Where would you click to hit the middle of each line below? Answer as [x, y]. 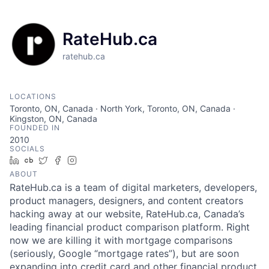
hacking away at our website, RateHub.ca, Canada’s [127, 214]
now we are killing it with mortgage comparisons [121, 240]
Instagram [101, 160]
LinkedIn [40, 160]
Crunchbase [62, 160]
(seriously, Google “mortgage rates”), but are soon [124, 254]
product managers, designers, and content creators [126, 201]
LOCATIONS [33, 97]
